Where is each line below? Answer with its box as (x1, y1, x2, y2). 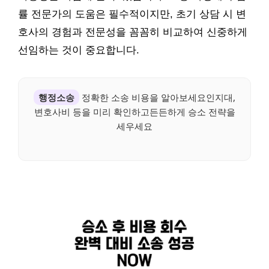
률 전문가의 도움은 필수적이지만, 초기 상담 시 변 (18, 8, 246, 20)
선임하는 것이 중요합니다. (18, 44, 139, 56)
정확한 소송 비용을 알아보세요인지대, (79, 91, 235, 103)
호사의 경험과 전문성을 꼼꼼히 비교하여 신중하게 (18, 26, 247, 38)
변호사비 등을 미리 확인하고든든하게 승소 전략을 (34, 105, 235, 118)
